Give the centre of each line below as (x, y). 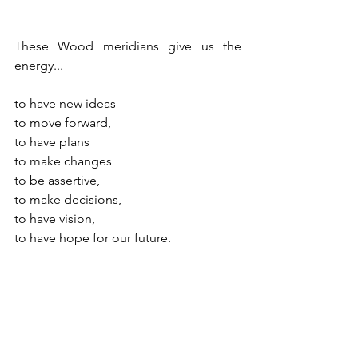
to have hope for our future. (94, 237)
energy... (39, 65)
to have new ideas (65, 103)
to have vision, (55, 218)
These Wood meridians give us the (128, 46)
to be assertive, (57, 180)
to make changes (63, 161)
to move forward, (63, 122)
